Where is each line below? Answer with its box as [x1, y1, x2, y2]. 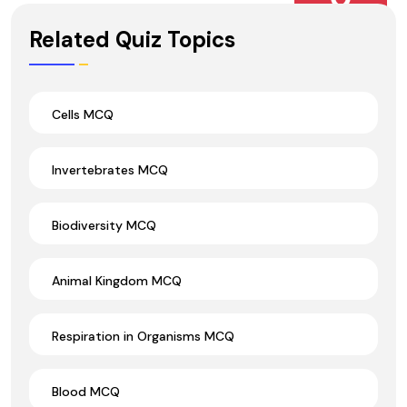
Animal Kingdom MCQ [52, 272, 182, 289]
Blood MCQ [52, 382, 120, 400]
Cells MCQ [52, 105, 114, 123]
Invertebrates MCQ [52, 161, 168, 178]
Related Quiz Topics [29, 25, 235, 54]
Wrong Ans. [308, 12, 373, 27]
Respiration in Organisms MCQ [52, 327, 234, 344]
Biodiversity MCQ [52, 216, 156, 233]
